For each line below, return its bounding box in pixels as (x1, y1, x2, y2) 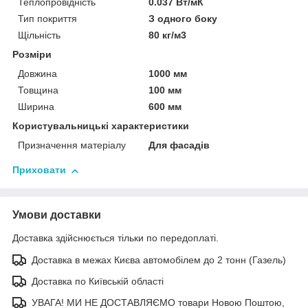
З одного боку (148, 13, 218, 25)
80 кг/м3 (148, 30, 187, 41)
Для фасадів (148, 140, 210, 151)
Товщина (18, 85, 58, 96)
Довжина (18, 68, 57, 80)
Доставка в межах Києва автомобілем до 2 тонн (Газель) (32, 254, 286, 266)
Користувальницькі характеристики (12, 120, 189, 132)
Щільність (18, 30, 60, 41)
